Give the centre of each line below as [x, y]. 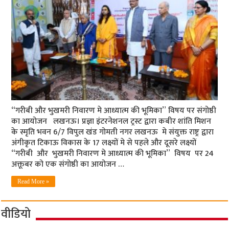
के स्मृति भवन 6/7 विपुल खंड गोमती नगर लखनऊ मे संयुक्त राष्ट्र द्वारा [113, 132]
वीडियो [16, 214]
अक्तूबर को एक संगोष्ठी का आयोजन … [68, 164]
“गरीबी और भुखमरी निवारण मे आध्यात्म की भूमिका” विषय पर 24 [113, 153]
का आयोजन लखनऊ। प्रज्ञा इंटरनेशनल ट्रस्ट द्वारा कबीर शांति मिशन [111, 121]
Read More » [33, 181]
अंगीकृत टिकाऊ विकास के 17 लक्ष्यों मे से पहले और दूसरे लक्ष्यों [105, 143]
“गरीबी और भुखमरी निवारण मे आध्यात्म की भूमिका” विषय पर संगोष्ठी [114, 110]
